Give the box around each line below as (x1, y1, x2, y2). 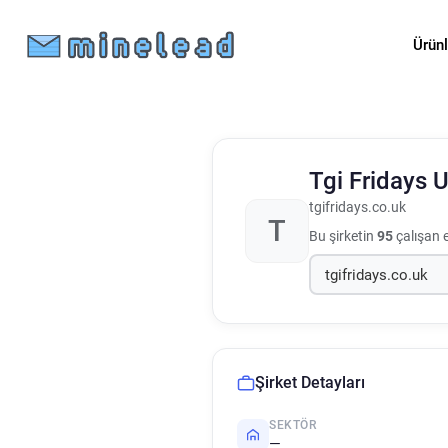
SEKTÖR (269, 418, 317, 432)
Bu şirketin (309, 228, 377, 244)
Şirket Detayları (255, 373, 365, 392)
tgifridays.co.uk (309, 199, 406, 216)
